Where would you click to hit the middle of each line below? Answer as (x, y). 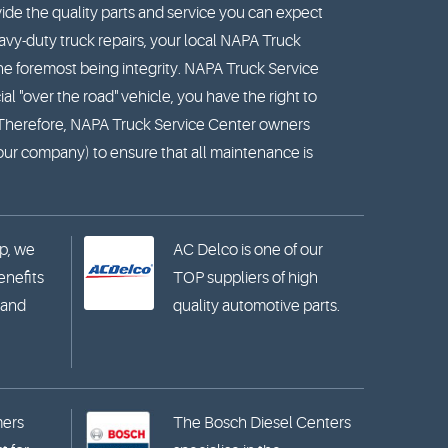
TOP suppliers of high (246, 278)
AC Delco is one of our (248, 250)
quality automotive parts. (257, 306)
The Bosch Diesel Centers (262, 423)
